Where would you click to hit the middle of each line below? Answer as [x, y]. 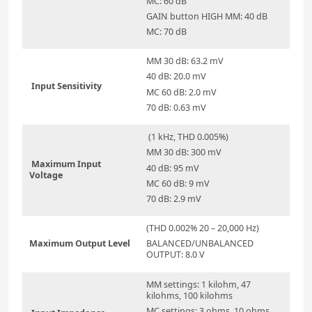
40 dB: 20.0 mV [176, 77]
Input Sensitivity [65, 86]
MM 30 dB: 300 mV [184, 153]
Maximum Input [65, 164]
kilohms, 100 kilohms [189, 296]
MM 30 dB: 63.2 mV [185, 61]
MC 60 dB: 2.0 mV [181, 92]
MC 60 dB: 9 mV [178, 183]
